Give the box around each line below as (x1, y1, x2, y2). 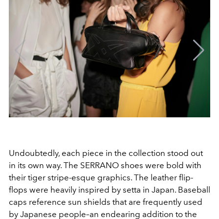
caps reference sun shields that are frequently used (9, 197, 202, 207)
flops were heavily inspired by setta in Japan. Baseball (9, 184, 210, 195)
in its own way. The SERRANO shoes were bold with (9, 160, 201, 170)
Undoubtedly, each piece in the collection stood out (9, 148, 203, 158)
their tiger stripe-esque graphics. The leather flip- (9, 172, 193, 182)
